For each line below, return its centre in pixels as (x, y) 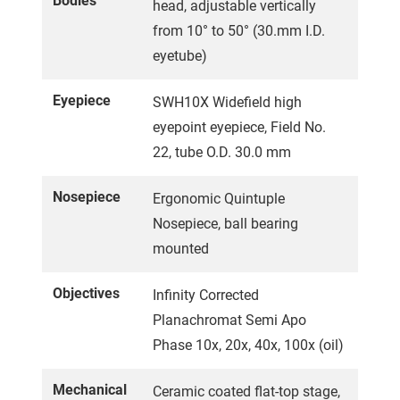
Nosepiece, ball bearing (225, 223)
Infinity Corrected (206, 295)
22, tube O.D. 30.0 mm (222, 152)
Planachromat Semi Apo (229, 320)
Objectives (86, 293)
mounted (181, 248)
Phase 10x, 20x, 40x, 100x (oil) (248, 345)
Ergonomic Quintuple (219, 198)
